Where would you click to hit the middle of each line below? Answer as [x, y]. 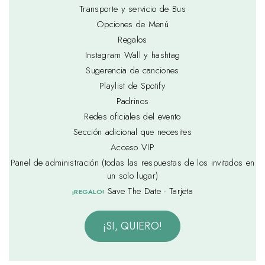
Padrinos [132, 101]
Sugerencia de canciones [132, 70]
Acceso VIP [132, 147]
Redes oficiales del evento [132, 116]
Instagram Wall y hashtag [132, 55]
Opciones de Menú [132, 24]
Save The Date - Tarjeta [149, 191]
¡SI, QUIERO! [132, 226]
